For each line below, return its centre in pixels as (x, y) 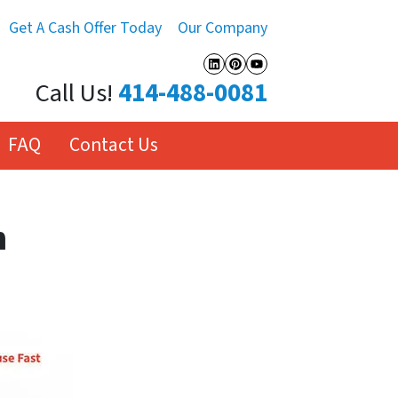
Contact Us (114, 145)
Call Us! (74, 94)
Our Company (223, 28)
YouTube (295, 78)
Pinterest (275, 78)
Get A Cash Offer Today (85, 28)
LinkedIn (251, 78)
